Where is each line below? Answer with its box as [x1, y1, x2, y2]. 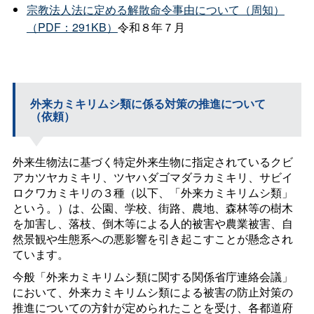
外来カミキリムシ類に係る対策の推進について [29, 95, 266, 111]
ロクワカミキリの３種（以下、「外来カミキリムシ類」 [12, 184, 293, 200]
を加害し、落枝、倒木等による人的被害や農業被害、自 [12, 214, 293, 231]
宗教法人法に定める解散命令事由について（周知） [26, 1, 285, 18]
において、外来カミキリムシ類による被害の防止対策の [12, 283, 293, 300]
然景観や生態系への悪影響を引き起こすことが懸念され [12, 230, 293, 247]
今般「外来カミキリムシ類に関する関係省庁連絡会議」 [12, 268, 293, 285]
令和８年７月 [117, 19, 185, 36]
